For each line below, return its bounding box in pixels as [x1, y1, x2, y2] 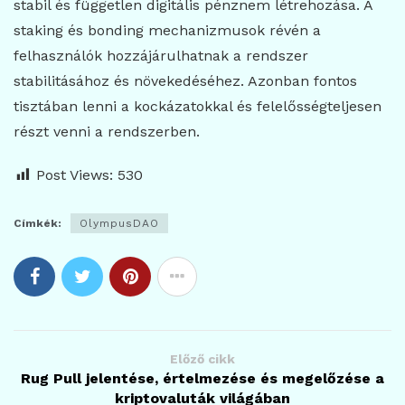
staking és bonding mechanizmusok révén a [14, 21, 321, 39]
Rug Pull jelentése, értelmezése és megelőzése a [21, 369, 384, 387]
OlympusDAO [80, 216, 159, 230]
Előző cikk [170, 351, 235, 366]
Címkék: [14, 216, 61, 230]
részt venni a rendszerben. [14, 122, 200, 140]
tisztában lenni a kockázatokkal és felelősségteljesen [14, 97, 381, 115]
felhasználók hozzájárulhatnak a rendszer [14, 46, 308, 64]
